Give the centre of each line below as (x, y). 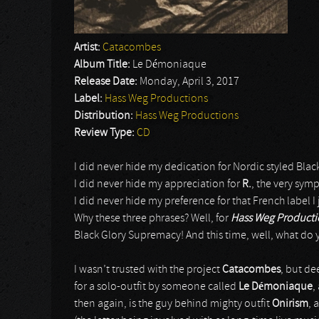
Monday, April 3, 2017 (189, 82)
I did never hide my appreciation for (158, 184)
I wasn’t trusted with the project (148, 270)
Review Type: (105, 133)
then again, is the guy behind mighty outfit (173, 304)
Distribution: (105, 116)
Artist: (88, 48)
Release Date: (107, 82)
